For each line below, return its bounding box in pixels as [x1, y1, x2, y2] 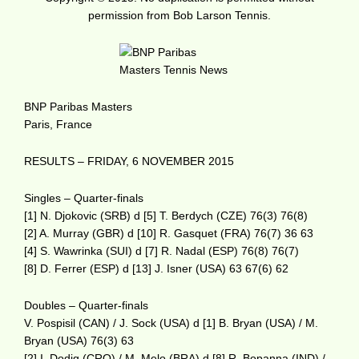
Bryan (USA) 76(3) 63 [24, 334, 134, 347]
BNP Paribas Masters [24, 100, 132, 113]
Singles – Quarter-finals [24, 192, 143, 204]
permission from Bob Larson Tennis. [88, 9, 271, 22]
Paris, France [24, 118, 92, 131]
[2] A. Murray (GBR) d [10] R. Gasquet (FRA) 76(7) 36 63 [24, 227, 313, 240]
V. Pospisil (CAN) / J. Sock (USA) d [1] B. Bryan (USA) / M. [24, 317, 318, 329]
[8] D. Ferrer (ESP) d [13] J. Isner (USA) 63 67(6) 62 [24, 262, 288, 275]
